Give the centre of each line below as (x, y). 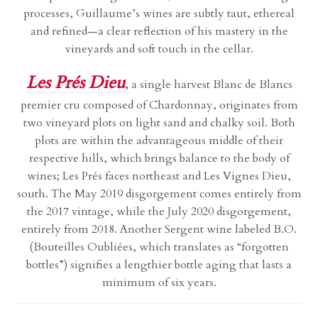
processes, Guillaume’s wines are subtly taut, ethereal (159, 14)
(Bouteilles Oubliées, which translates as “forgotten (159, 247)
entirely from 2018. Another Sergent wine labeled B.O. (159, 230)
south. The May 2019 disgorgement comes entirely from (159, 194)
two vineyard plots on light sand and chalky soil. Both (159, 123)
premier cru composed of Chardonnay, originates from (159, 105)
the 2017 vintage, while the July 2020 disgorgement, (159, 212)
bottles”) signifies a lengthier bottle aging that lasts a (159, 265)
